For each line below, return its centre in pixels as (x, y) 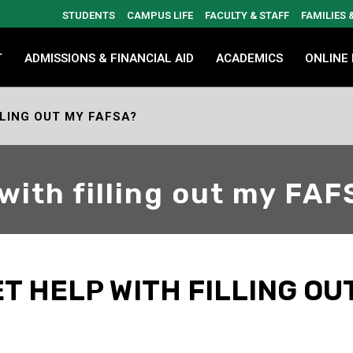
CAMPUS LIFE (160, 15)
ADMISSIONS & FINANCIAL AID (109, 58)
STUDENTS (89, 15)
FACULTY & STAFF (247, 15)
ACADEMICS (249, 58)
